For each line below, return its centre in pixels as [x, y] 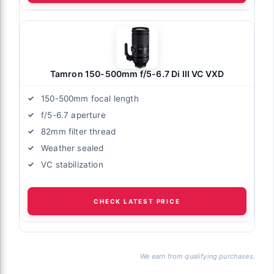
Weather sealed [72, 148]
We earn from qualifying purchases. [198, 256]
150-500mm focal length [90, 98]
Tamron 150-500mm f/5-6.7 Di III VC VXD [137, 73]
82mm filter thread [79, 131]
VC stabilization [72, 164]
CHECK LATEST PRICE [137, 201]
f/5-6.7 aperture [73, 115]
